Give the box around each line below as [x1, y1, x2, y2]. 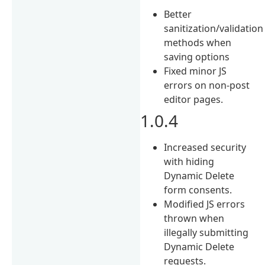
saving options [164, 50, 230, 63]
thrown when [164, 211, 225, 225]
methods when [164, 35, 232, 49]
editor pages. [164, 92, 224, 106]
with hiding [164, 154, 215, 168]
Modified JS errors [164, 197, 245, 211]
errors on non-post [164, 78, 250, 92]
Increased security [164, 140, 247, 154]
